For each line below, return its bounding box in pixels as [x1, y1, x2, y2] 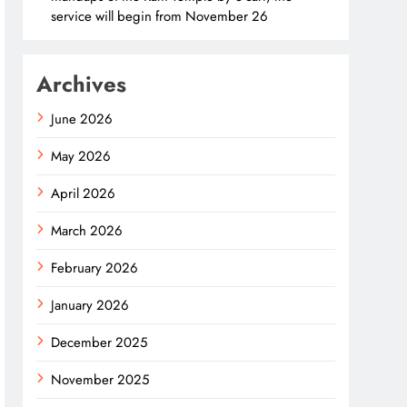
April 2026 [51, 184, 116, 203]
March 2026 [51, 221, 124, 241]
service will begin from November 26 [51, 6, 269, 26]
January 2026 [51, 295, 130, 315]
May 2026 [51, 146, 112, 166]
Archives [36, 68, 127, 100]
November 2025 [51, 370, 150, 390]
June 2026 [51, 109, 114, 129]
